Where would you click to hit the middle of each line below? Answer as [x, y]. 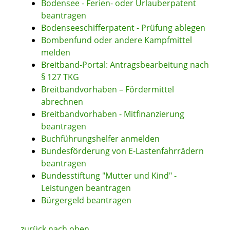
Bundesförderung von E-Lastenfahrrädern [122, 151]
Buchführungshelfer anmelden [100, 139]
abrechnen [62, 102]
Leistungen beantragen [86, 188]
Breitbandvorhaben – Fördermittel [108, 90]
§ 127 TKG [60, 77]
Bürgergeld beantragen [86, 200]
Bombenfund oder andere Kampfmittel [117, 40]
